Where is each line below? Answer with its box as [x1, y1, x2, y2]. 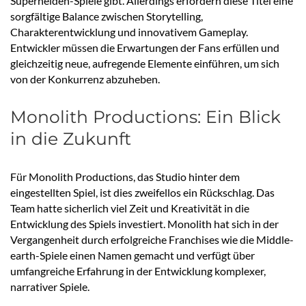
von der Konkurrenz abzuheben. [10, 72, 160, 86]
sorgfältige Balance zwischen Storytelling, [10, 10, 203, 23]
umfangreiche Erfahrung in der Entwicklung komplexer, [10, 264, 266, 278]
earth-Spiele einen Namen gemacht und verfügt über [10, 249, 255, 262]
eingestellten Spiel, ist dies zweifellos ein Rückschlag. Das [10, 186, 275, 199]
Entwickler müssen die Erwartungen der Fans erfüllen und [10, 41, 279, 55]
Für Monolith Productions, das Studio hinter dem [10, 170, 240, 184]
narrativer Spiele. [10, 280, 89, 294]
